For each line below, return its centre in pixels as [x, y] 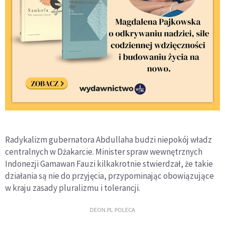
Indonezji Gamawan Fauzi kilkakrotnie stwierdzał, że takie [109, 164]
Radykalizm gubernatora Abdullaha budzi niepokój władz [108, 140]
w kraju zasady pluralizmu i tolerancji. [73, 188]
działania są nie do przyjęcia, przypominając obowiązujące [109, 176]
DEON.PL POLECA [113, 209]
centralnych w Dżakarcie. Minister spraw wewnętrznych [104, 152]
